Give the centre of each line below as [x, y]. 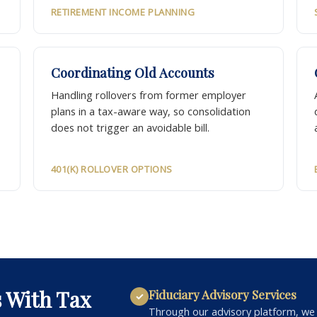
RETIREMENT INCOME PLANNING [123, 12]
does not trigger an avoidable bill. [130, 128]
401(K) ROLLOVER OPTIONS [111, 169]
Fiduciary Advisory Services [223, 295]
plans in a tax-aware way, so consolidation [150, 112]
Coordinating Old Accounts [132, 73]
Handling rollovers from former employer [148, 96]
